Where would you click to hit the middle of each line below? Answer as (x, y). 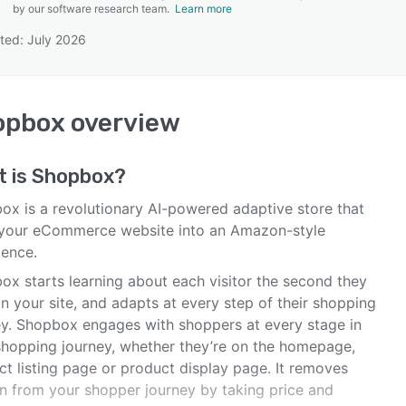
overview (123, 123)
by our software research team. (94, 9)
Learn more (203, 9)
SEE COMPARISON (198, 90)
